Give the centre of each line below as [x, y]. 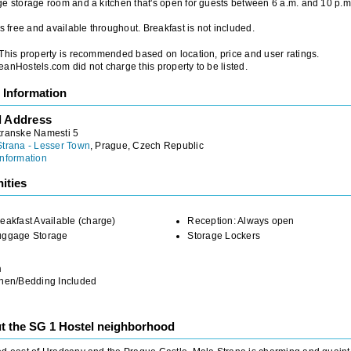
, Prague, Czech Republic [147, 145]
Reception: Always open [241, 221]
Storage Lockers [224, 235]
